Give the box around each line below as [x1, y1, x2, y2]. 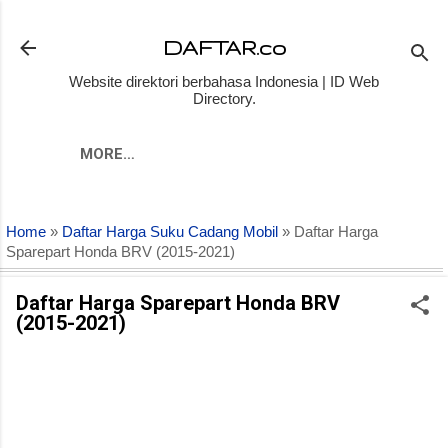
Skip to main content [157, 16, 291, 33]
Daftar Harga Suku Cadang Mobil [62, 224, 278, 240]
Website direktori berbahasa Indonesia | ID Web [69, 73, 379, 90]
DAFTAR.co [162, 36, 286, 59]
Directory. [192, 90, 256, 107]
